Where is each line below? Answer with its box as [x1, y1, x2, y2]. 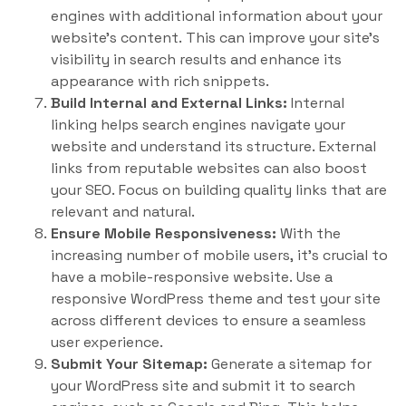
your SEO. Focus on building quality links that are [51, 180, 387, 199]
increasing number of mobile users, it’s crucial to [51, 246, 388, 265]
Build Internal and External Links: [51, 93, 287, 112]
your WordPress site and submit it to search [51, 376, 355, 395]
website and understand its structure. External [51, 137, 376, 156]
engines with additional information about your [51, 6, 382, 25]
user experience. [51, 333, 163, 352]
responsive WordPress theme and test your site [51, 289, 381, 308]
